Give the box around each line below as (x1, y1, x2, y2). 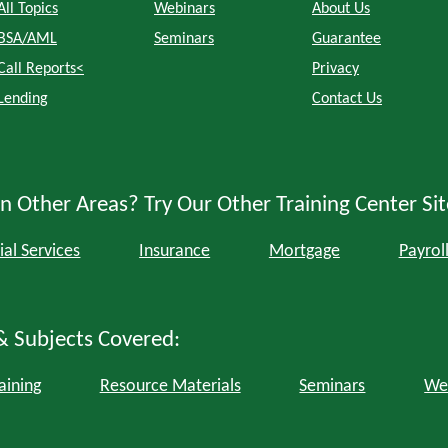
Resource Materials (99, 377, 241, 397)
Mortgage (268, 242, 340, 262)
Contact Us (312, 91, 382, 107)
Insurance (139, 242, 211, 262)
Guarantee (312, 31, 381, 47)
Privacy (312, 61, 359, 77)
